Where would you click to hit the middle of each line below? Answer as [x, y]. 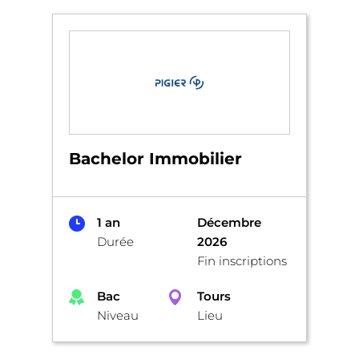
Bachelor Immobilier [155, 158]
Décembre [229, 222]
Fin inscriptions [242, 260]
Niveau [118, 315]
